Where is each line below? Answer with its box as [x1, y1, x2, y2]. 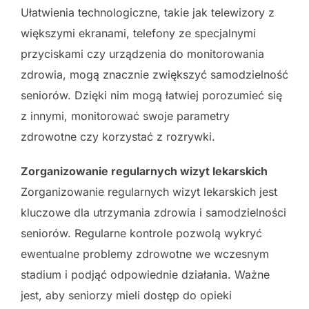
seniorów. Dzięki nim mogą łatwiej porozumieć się [21, 88, 282, 102]
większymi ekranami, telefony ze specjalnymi [21, 26, 256, 40]
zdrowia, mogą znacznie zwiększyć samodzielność [21, 67, 288, 81]
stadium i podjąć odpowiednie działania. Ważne [21, 267, 270, 281]
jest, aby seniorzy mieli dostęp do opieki [21, 288, 232, 302]
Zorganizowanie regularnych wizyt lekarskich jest [21, 184, 277, 199]
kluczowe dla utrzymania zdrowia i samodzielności [21, 205, 286, 219]
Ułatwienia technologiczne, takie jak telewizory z [21, 5, 275, 19]
